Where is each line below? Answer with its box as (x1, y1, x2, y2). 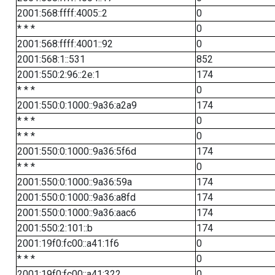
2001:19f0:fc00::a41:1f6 (17, 238, 119, 249)
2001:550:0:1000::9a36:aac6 (17, 207, 136, 219)
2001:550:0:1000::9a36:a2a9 (17, 99, 137, 111)
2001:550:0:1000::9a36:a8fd (17, 192, 136, 203)
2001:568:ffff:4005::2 (17, 7, 107, 19)
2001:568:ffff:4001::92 (17, 38, 113, 50)
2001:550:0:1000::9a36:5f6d (17, 145, 136, 157)
